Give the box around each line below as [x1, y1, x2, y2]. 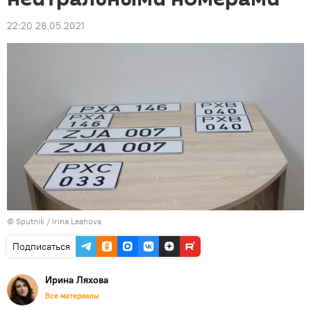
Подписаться [12, 239, 70, 253]
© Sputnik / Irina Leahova [7, 215, 101, 226]
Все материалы [45, 290, 99, 301]
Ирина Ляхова [45, 273, 108, 286]
